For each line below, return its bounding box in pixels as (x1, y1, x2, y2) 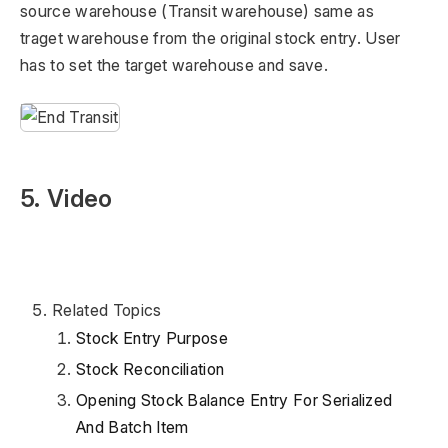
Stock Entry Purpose (76, 327, 229, 348)
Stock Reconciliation (76, 358, 225, 379)
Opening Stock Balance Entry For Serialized (76, 389, 393, 410)
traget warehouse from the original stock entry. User (20, 27, 401, 48)
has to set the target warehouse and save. (20, 54, 329, 75)
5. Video (20, 183, 113, 213)
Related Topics (52, 299, 162, 320)
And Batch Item (76, 416, 189, 437)
